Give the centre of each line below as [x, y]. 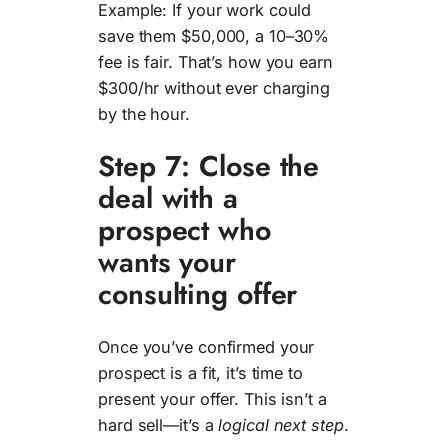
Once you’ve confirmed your [206, 347]
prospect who [184, 230]
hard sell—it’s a [158, 425]
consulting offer [198, 294]
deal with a [168, 198]
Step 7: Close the [209, 166]
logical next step [281, 425]
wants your [167, 262]
